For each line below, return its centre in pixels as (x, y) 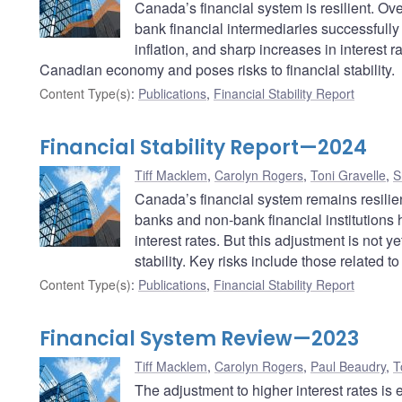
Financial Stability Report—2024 (203, 148)
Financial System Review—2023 (199, 339)
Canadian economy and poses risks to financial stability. (217, 70)
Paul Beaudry (348, 367)
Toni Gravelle (348, 175)
